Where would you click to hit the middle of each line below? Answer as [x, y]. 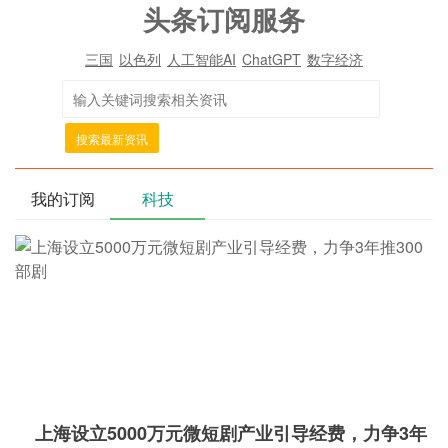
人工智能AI [201, 59]
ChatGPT [271, 59]
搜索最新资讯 [112, 138]
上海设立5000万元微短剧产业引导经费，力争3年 [231, 433]
